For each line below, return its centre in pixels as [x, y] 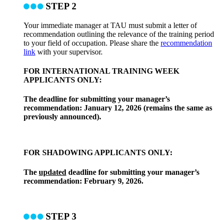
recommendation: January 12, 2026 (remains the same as [118, 108]
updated [53, 172]
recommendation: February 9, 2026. [83, 181]
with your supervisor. [70, 52]
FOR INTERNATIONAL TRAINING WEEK [101, 71]
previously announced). [62, 117]
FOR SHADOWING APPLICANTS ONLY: [98, 153]
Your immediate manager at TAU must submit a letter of [110, 25]
